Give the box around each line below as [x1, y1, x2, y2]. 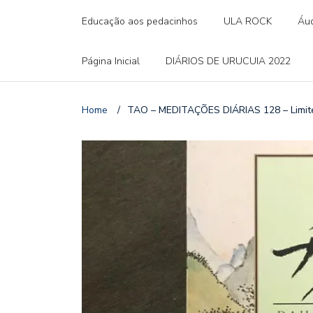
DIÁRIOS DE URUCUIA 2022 [166, 54, 291, 68]
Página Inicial [82, 54, 140, 68]
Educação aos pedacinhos [82, 14, 198, 28]
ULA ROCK [224, 14, 272, 28]
